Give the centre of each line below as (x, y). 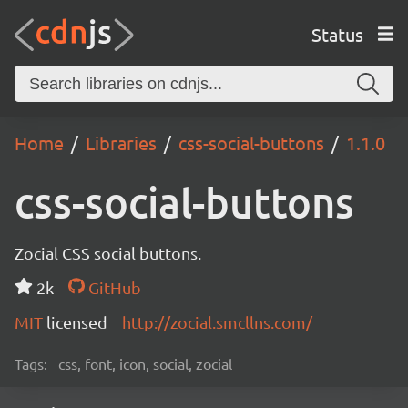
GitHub (112, 287)
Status (337, 34)
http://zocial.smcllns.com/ (217, 322)
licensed (77, 322)
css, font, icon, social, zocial (145, 363)
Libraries (121, 143)
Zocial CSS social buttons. (108, 253)
